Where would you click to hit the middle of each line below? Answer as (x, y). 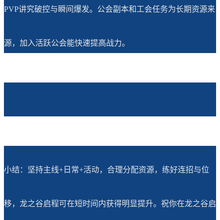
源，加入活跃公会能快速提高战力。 (67, 43)
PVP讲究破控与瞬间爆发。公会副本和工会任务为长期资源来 (110, 9)
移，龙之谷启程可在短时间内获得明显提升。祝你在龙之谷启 (110, 203)
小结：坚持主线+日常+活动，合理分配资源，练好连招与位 (107, 169)
